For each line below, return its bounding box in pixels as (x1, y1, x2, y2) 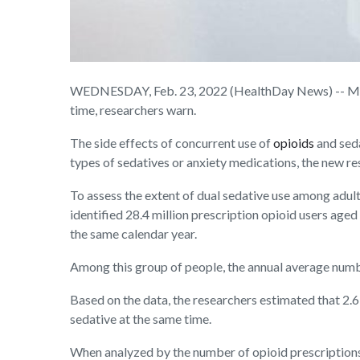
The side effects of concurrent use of (70, 135, 273, 151)
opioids (273, 135, 314, 151)
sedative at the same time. (70, 311, 211, 327)
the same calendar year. (70, 226, 197, 242)
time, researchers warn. (70, 102, 196, 118)
